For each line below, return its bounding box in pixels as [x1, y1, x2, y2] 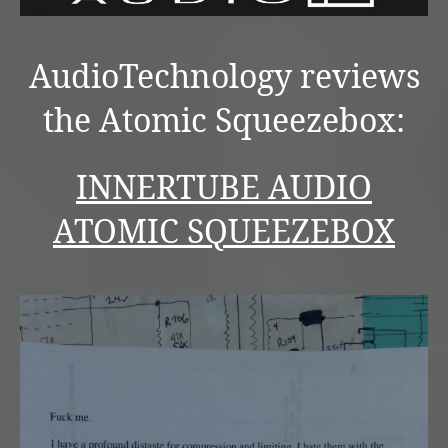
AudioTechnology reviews [28, 58, 420, 99]
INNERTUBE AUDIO [76, 168, 372, 209]
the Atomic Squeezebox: [43, 102, 405, 143]
